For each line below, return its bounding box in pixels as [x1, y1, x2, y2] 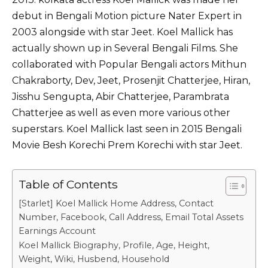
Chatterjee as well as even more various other [12, 106, 230, 118]
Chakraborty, [12, 74, 75, 86]
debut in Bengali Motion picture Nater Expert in [12, 10, 242, 22]
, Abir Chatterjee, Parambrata [92, 90, 229, 102]
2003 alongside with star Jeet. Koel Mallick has [12, 26, 233, 38]
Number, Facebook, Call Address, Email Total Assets [19, 211, 243, 223]
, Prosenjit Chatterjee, [118, 74, 223, 86]
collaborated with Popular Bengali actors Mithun [12, 58, 246, 70]
